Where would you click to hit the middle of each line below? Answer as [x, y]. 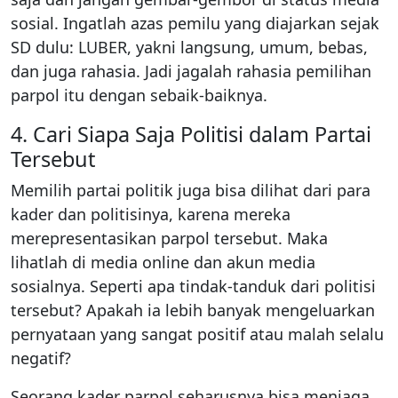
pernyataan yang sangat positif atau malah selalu [197, 334]
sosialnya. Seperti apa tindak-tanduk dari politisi [193, 286]
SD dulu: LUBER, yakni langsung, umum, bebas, [189, 47]
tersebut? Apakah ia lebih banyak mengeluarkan [193, 310]
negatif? [41, 358]
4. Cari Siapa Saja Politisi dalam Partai [191, 134]
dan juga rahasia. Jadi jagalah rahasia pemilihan [191, 71]
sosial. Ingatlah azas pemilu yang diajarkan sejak [195, 23]
